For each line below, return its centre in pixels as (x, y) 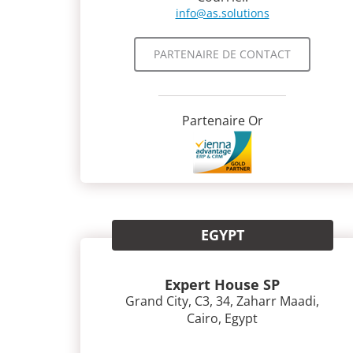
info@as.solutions (222, 13)
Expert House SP (222, 284)
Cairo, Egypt (222, 318)
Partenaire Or (222, 121)
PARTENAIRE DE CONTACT (222, 54)
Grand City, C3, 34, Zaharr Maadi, (222, 301)
